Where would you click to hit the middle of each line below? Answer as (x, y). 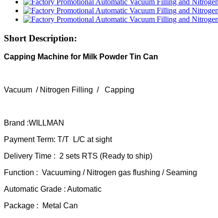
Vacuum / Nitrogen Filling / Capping (70, 90)
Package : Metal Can (41, 206)
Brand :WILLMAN (34, 123)
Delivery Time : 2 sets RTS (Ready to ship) (78, 156)
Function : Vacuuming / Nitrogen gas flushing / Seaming (100, 173)
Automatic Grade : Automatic (53, 189)
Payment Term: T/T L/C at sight (58, 140)
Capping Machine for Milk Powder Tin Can (81, 57)
